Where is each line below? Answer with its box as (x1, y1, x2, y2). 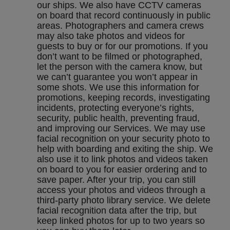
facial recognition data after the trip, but (37, 205, 197, 216)
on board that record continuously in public (37, 10, 210, 21)
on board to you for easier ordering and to (37, 164, 207, 175)
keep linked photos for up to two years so (37, 216, 205, 226)
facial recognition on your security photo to (37, 133, 210, 144)
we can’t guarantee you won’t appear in (37, 72, 198, 83)
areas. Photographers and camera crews (37, 21, 204, 31)
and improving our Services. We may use (37, 123, 205, 134)
